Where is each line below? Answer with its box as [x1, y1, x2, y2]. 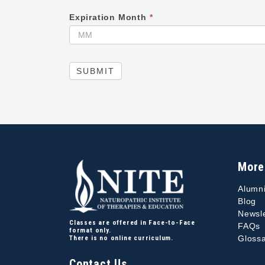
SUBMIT [76, 66, 115, 76]
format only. [69, 227, 111, 235]
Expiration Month [69, 12, 150, 22]
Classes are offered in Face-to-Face [69, 219, 196, 227]
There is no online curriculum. [69, 234, 173, 243]
